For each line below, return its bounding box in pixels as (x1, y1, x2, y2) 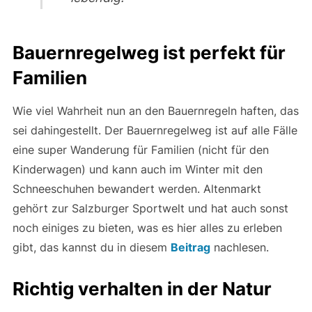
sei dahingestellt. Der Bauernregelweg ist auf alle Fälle (12, 123, 297, 137)
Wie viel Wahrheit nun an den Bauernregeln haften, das (12, 103, 299, 118)
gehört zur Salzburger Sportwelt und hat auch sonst (12, 201, 288, 215)
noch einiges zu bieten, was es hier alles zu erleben (12, 220, 282, 235)
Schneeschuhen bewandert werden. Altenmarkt (12, 181, 261, 196)
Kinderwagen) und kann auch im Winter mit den (12, 162, 263, 176)
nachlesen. (210, 240, 269, 254)
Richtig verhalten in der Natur (12, 277, 272, 299)
